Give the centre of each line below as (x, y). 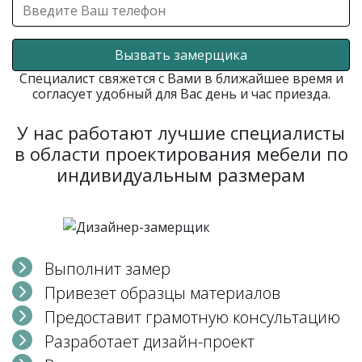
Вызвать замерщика (181, 55)
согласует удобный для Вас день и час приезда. (181, 94)
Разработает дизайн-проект (149, 341)
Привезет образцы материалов (162, 293)
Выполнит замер (107, 269)
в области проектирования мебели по (181, 154)
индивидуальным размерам (181, 175)
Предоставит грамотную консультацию (192, 317)
